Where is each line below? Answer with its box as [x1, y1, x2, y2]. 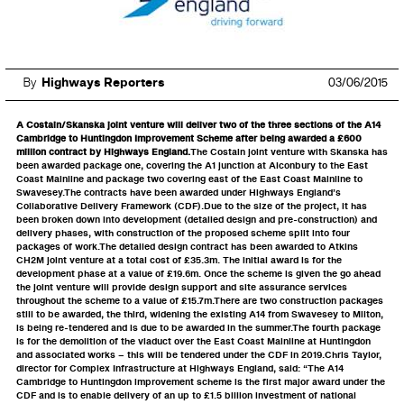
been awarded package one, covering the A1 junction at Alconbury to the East [16, 159, 368, 173]
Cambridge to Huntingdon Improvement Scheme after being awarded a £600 [16, 132, 362, 146]
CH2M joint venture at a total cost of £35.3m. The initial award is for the [16, 253, 342, 268]
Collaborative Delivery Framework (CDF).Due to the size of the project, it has [16, 199, 367, 214]
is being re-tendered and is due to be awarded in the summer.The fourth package [16, 321, 381, 335]
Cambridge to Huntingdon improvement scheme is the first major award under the [16, 375, 385, 390]
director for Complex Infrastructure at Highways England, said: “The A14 [16, 362, 344, 376]
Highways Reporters [41, 74, 165, 92]
